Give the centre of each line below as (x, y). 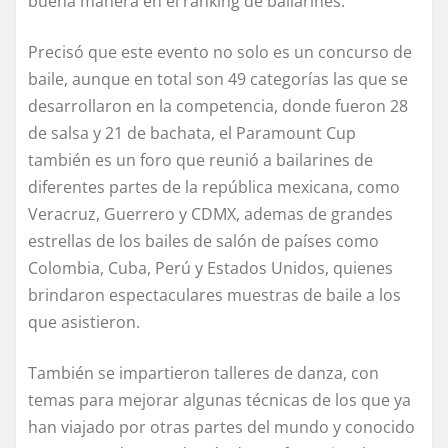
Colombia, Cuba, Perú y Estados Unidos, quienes (210, 268)
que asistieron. (84, 322)
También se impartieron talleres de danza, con (203, 373)
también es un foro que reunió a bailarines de (200, 160)
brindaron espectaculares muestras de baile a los (214, 295)
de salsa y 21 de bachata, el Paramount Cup (192, 133)
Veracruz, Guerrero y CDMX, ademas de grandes (210, 214)
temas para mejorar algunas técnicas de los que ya (219, 400)
